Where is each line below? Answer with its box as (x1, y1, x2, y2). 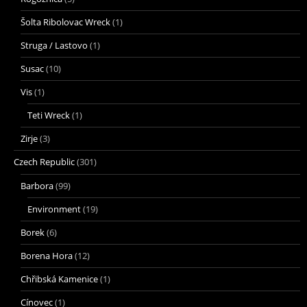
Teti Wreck (27, 108, 70, 121)
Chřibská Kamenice (21, 272, 98, 285)
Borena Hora (21, 249, 73, 262)
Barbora (21, 179, 53, 192)
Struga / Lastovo (21, 38, 88, 51)
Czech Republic (14, 155, 75, 168)
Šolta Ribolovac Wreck (21, 15, 110, 28)
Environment (27, 202, 81, 215)
